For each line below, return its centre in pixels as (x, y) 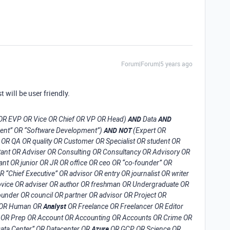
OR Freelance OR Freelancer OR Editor (125, 206)
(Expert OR (149, 130)
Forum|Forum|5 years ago (157, 64)
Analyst (55, 206)
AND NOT (118, 130)
